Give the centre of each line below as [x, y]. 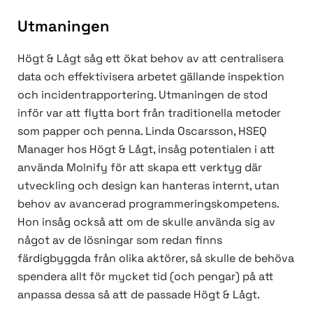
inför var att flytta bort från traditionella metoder [149, 113]
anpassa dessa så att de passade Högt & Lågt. [139, 295]
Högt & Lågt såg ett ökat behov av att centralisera [151, 59]
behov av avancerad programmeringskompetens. [148, 204]
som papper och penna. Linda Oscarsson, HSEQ [142, 131]
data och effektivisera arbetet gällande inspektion [151, 77]
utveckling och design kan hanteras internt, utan [148, 186]
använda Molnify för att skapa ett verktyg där [140, 168]
